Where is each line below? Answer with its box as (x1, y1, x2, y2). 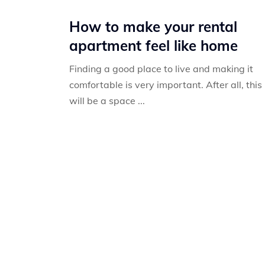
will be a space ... (69, 95, 145, 106)
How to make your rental (69, 18, 237, 35)
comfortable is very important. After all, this (69, 79, 262, 91)
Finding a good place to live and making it (69, 63, 253, 75)
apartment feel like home (69, 37, 238, 54)
